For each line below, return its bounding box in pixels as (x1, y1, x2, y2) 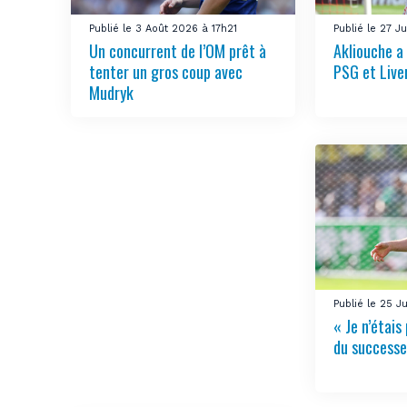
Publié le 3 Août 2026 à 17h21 (89, 23, 238, 35)
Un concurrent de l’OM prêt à (89, 39, 267, 64)
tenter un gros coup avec (89, 60, 243, 84)
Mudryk (89, 81, 134, 105)
